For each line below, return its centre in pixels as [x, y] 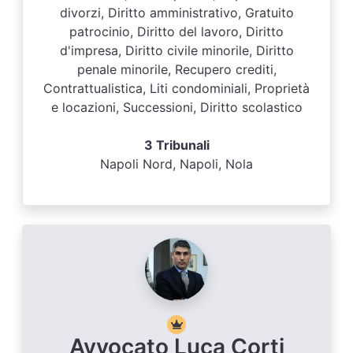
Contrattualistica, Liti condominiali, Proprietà [176, 88]
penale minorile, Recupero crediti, [176, 69]
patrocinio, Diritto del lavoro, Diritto [176, 32]
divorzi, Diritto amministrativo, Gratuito [176, 13]
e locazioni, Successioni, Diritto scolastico [176, 107]
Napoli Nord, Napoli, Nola [176, 164]
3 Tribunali [176, 145]
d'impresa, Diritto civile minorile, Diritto [176, 50]
